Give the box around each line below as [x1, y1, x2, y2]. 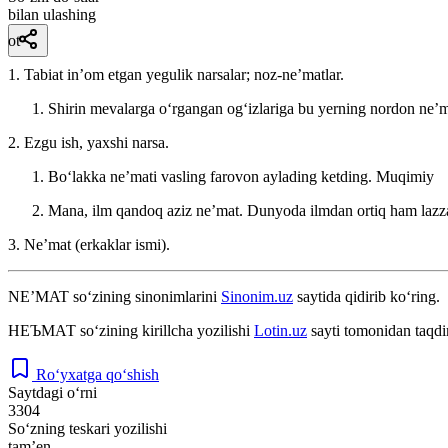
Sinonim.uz [221, 287, 293, 305]
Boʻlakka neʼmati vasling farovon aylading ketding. [48, 167, 376, 185]
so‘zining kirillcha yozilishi [76, 321, 254, 339]
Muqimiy [376, 167, 434, 185]
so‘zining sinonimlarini [69, 287, 221, 305]
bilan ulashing [8, 5, 96, 23]
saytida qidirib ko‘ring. [293, 287, 440, 305]
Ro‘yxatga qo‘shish [36, 365, 159, 383]
